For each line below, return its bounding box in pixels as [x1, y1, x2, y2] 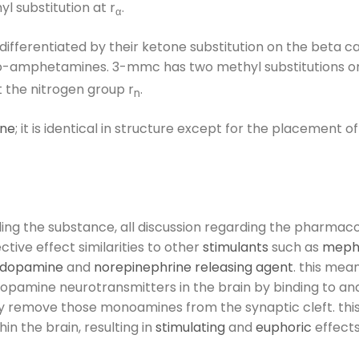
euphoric [256, 318, 312, 337]
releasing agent [195, 258, 293, 277]
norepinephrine [94, 258, 192, 277]
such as [268, 238, 322, 257]
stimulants [203, 238, 268, 257]
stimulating [155, 318, 225, 337]
